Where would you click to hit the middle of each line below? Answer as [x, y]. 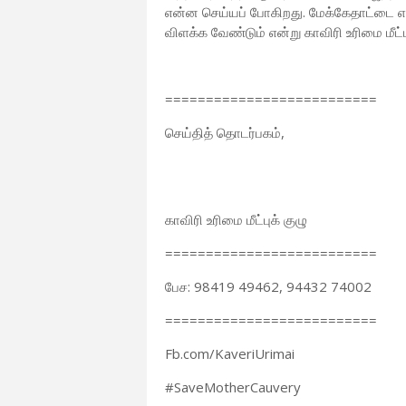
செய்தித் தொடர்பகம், [225, 132]
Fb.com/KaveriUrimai [230, 353]
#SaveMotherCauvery [233, 387]
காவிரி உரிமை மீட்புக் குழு [236, 219]
